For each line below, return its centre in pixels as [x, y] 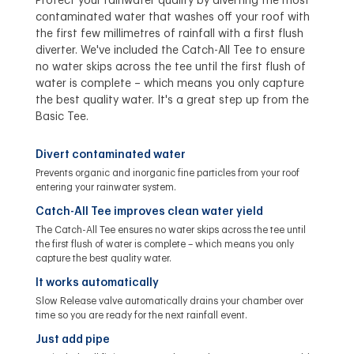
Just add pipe [72, 339]
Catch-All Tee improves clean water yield [149, 211]
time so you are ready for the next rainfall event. [141, 315]
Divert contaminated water [110, 154]
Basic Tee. [62, 117]
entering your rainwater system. [105, 187]
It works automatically [97, 282]
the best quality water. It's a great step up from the [172, 100]
